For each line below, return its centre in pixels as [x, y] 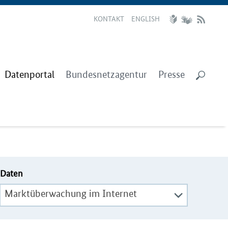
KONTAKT [109, 18]
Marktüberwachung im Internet [70, 194]
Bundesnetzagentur [106, 75]
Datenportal [30, 75]
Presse [172, 75]
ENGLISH [146, 18]
